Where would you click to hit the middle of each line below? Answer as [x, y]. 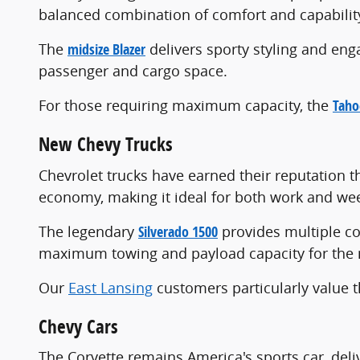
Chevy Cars [78, 326]
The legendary [88, 231]
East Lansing [110, 287]
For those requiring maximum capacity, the [186, 106]
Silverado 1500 [178, 231]
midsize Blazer [106, 50]
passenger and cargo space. [133, 71]
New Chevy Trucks [106, 145]
